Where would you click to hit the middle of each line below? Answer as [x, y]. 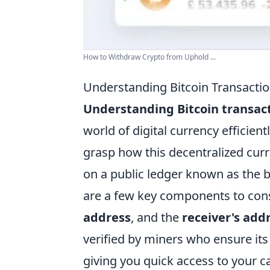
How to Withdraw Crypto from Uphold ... [149, 57]
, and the [156, 217]
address [107, 217]
